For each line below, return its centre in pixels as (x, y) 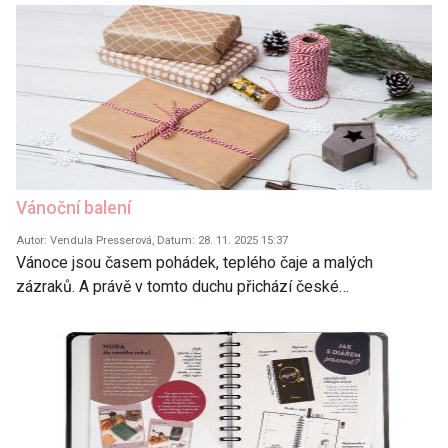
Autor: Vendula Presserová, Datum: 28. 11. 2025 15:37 (152, 240)
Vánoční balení (73, 207)
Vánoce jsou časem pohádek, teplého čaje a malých (194, 262)
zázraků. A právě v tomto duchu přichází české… (182, 286)
